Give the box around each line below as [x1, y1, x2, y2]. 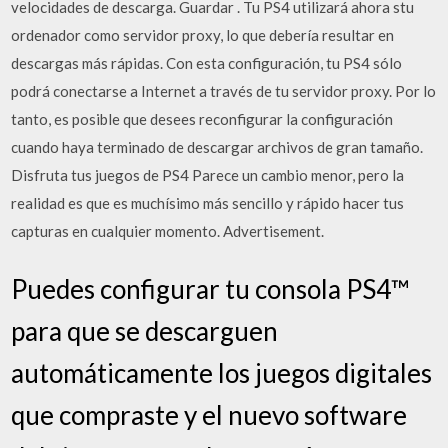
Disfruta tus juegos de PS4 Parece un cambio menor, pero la [11, 166, 405, 184]
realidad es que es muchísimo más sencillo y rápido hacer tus [11, 194, 405, 212]
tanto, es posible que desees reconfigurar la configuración [11, 110, 394, 128]
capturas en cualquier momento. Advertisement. [11, 222, 325, 240]
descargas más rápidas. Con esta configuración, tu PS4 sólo [11, 54, 403, 72]
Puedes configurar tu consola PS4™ [11, 272, 411, 305]
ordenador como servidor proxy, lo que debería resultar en [11, 26, 395, 44]
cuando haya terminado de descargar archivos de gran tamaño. [11, 138, 424, 156]
